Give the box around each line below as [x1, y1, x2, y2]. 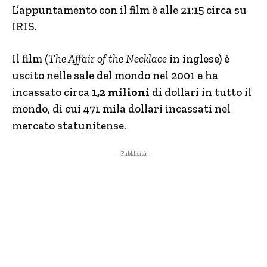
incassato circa [12, 85, 92, 99]
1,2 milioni [92, 85, 150, 99]
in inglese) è [167, 52, 229, 66]
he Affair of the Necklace [55, 52, 167, 66]
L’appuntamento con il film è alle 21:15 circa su [12, 3, 247, 17]
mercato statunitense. [12, 119, 126, 132]
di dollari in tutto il [150, 85, 252, 99]
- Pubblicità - [117, 150, 150, 157]
